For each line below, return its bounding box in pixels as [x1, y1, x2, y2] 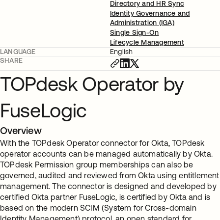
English [110, 48, 133, 55]
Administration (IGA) [110, 19, 174, 27]
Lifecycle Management [110, 38, 184, 46]
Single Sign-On [110, 28, 159, 36]
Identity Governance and [110, 9, 190, 17]
